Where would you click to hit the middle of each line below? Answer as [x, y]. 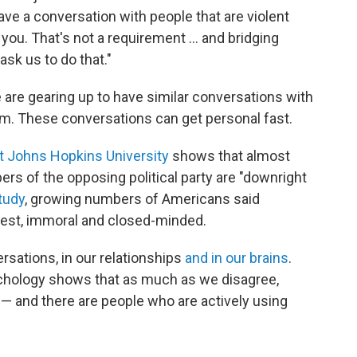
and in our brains [237, 258]
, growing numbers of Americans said [142, 199]
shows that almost [229, 156]
